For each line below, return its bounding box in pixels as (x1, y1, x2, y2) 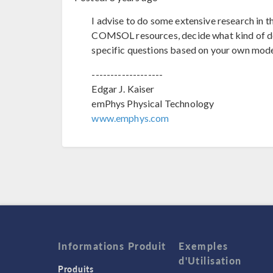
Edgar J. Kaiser (91, 83, 155, 95)
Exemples (179, 238, 229, 253)
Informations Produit (58, 238, 166, 253)
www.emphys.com (91, 112, 169, 124)
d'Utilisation (179, 253, 242, 268)
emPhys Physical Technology (91, 97, 214, 110)
